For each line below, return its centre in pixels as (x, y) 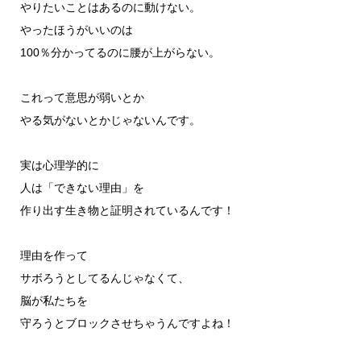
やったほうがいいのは (76, 29)
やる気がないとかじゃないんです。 (110, 120)
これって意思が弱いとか (82, 97)
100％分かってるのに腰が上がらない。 (120, 52)
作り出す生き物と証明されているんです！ (127, 210)
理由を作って (54, 255)
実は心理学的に (59, 165)
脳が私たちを (54, 300)
